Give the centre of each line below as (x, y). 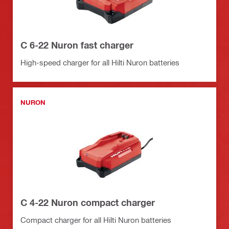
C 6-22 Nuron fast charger (77, 45)
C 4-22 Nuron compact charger (88, 202)
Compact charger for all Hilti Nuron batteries (96, 220)
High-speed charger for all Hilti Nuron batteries (100, 62)
